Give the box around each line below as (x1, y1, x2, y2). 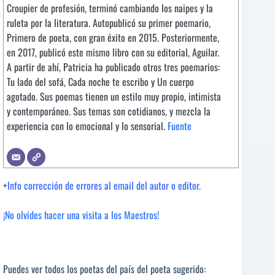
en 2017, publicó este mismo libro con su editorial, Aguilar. (7, 45, 219, 60)
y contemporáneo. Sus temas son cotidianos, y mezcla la (7, 104, 211, 119)
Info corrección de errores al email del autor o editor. (7, 178, 201, 193)
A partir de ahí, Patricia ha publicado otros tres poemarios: (7, 60, 220, 75)
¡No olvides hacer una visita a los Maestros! (3, 207, 159, 223)
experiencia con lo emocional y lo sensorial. (7, 118, 168, 134)
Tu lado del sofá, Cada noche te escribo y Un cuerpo (7, 74, 194, 90)
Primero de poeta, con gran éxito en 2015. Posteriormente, (7, 30, 219, 45)
